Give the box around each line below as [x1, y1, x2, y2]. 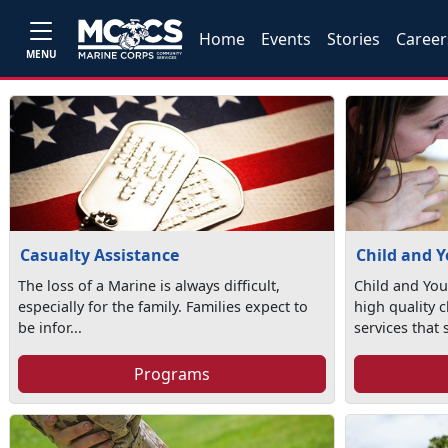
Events [261, 27, 312, 50]
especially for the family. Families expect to [18, 297, 309, 316]
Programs [133, 363, 210, 385]
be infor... [18, 318, 83, 337]
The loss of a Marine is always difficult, [18, 276, 281, 295]
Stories [327, 27, 381, 50]
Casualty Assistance [20, 244, 179, 266]
